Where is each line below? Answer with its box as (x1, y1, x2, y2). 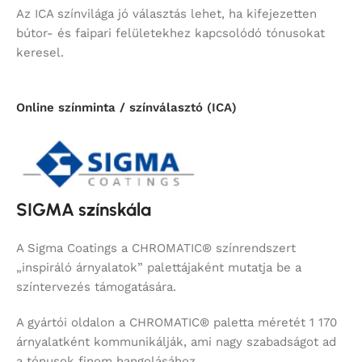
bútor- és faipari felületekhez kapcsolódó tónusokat (16, 26, 325, 41)
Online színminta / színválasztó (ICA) (16, 100, 237, 116)
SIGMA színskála (16, 199, 151, 221)
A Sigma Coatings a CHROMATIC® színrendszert (16, 241, 296, 256)
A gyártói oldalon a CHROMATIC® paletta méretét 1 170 (16, 315, 337, 330)
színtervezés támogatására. (16, 280, 176, 295)
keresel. (16, 45, 64, 61)
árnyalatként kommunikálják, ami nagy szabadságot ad (16, 335, 336, 350)
